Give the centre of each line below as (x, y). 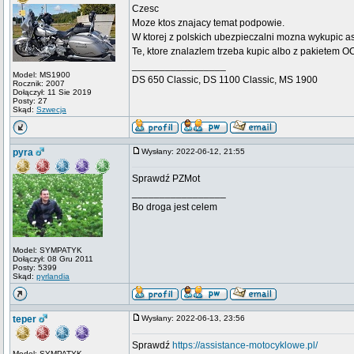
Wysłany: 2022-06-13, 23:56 (197, 318)
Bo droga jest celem (175, 207)
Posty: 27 (30, 101)
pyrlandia (53, 276)
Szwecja (51, 109)
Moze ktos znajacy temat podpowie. (208, 23)
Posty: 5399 (35, 267)
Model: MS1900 (41, 75)
